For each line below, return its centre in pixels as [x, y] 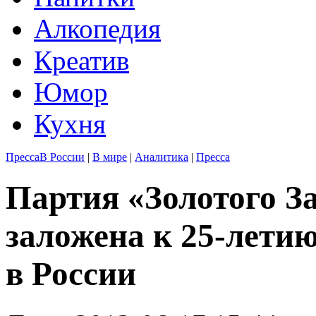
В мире [110, 157]
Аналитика [162, 157]
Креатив [81, 60]
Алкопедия [97, 29]
